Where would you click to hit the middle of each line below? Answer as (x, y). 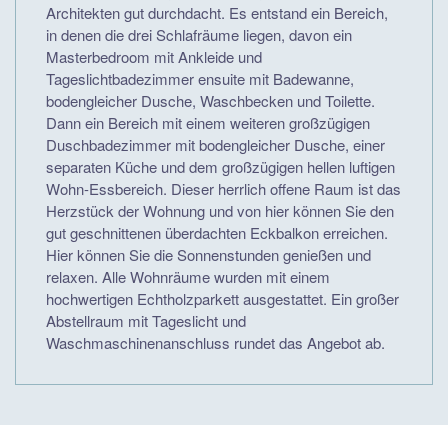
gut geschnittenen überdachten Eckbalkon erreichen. (217, 233)
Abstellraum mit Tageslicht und (146, 321)
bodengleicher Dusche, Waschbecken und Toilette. (210, 101)
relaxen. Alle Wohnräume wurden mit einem (188, 277)
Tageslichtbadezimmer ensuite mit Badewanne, (200, 79)
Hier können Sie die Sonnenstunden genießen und (208, 255)
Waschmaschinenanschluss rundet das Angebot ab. (215, 343)
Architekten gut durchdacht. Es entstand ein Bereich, (217, 13)
